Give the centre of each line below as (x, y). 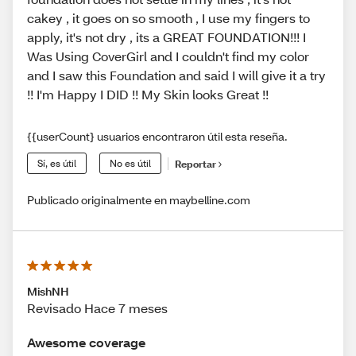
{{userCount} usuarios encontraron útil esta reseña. (157, 137)
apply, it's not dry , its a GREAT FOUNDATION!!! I (166, 37)
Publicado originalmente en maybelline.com (139, 200)
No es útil (130, 164)
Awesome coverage (86, 342)
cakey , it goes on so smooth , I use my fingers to (168, 18)
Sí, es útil (57, 164)
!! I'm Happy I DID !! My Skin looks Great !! (148, 95)
